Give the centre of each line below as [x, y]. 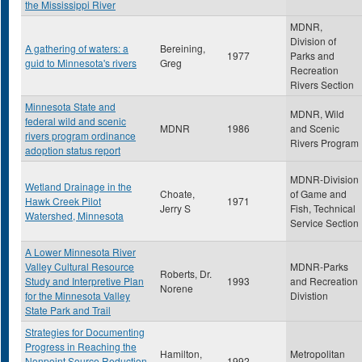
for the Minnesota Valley [78, 295]
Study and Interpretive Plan [84, 281]
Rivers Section [322, 84]
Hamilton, [181, 354]
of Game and [318, 194]
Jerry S [175, 208]
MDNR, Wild [317, 114]
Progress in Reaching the [81, 346]
